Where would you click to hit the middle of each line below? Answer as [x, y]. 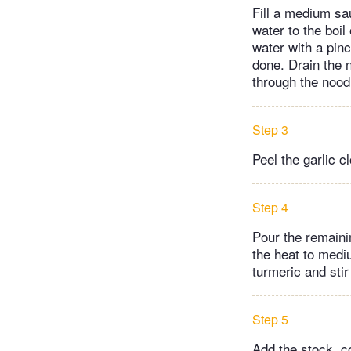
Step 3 [270, 129]
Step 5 [270, 319]
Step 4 [270, 207]
